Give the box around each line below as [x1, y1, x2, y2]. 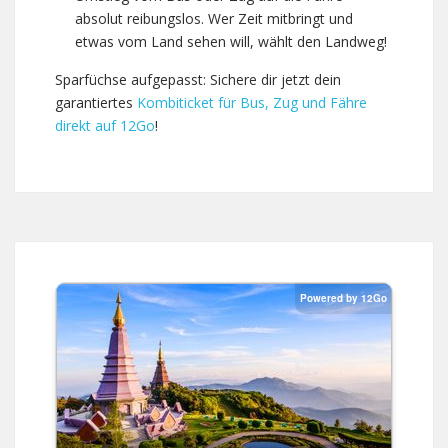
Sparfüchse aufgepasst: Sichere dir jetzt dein [55, 70, 341, 90]
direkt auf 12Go [55, 116, 155, 136]
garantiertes [55, 93, 137, 113]
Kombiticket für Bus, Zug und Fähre [137, 93, 367, 113]
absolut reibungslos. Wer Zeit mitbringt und [75, 9, 353, 29]
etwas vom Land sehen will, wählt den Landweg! [75, 32, 387, 52]
